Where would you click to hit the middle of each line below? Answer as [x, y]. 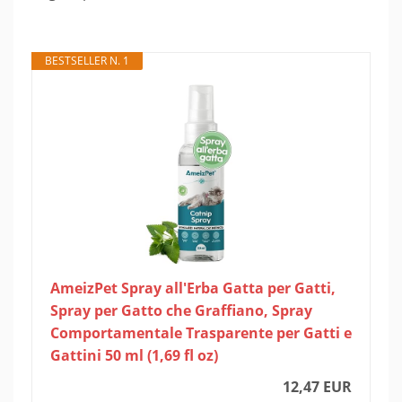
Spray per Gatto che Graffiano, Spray [181, 310]
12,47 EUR [317, 386]
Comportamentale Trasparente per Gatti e [201, 332]
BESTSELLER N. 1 [87, 60]
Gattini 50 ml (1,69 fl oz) [134, 355]
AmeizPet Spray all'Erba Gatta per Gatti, [193, 288]
